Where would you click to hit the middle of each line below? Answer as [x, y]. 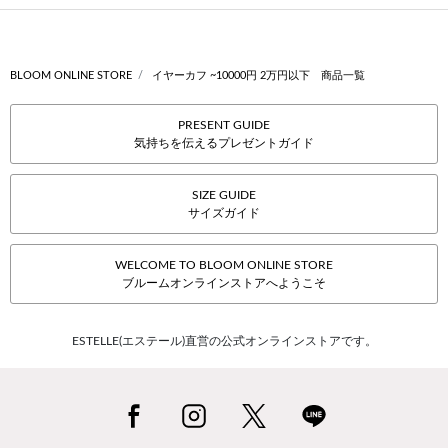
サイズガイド [224, 213]
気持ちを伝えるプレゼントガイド [224, 143]
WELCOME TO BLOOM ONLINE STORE [224, 265]
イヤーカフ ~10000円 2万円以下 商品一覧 [258, 76]
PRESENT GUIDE [224, 125]
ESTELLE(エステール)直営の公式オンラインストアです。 [224, 341]
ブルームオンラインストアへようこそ [224, 283]
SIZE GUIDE [224, 195]
